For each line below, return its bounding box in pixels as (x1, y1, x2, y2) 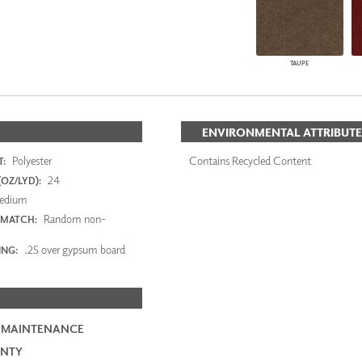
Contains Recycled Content (189, 153, 311, 167)
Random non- (40, 211, 106, 225)
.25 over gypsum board (21, 242, 125, 256)
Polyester (9, 153, 52, 167)
